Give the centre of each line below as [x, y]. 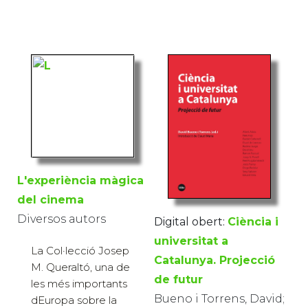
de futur [178, 279]
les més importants [79, 284]
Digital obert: [189, 221]
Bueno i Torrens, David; [219, 298]
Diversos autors [62, 219]
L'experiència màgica [80, 181]
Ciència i [253, 221]
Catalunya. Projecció [214, 260]
